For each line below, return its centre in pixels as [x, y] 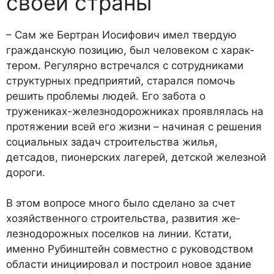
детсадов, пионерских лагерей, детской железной [136, 157]
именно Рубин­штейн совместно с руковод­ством [130, 249]
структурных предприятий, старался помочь [120, 81]
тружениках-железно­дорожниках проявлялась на [135, 112]
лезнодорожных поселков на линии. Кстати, [119, 234]
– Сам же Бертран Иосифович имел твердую [121, 35]
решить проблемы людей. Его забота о [106, 96]
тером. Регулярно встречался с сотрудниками [125, 66]
